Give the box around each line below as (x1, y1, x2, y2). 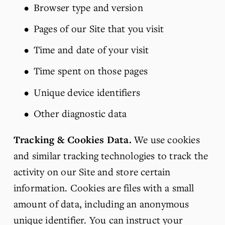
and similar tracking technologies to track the (13, 149, 208, 162)
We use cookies (131, 133, 200, 146)
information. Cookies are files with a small (13, 181, 194, 194)
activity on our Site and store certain (13, 165, 171, 178)
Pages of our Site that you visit (33, 22, 164, 35)
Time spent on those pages (33, 64, 148, 77)
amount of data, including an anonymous (13, 197, 189, 210)
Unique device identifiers (33, 85, 140, 98)
